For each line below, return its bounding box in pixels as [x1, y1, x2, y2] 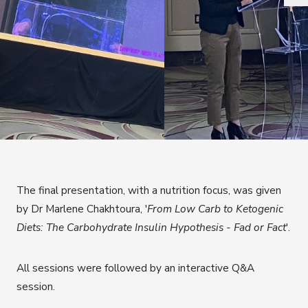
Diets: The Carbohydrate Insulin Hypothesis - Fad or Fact [16, 220, 286, 235]
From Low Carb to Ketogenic [147, 201, 283, 217]
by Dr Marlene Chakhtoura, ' [16, 201, 147, 217]
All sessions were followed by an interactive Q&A [16, 261, 254, 276]
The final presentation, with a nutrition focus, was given [16, 183, 281, 198]
